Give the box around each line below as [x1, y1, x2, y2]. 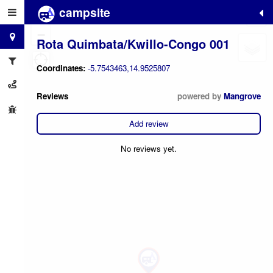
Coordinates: [37, 62, 88, 74]
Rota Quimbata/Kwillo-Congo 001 [37, 34, 230, 52]
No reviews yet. [121, 143, 177, 155]
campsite [56, 4, 110, 21]
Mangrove [224, 90, 261, 102]
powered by [177, 90, 224, 102]
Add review [129, 118, 169, 130]
